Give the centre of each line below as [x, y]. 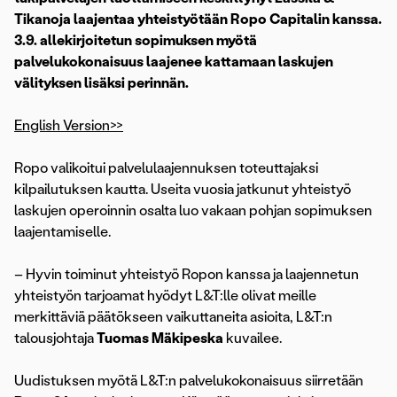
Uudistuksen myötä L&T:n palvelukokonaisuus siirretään [189, 381]
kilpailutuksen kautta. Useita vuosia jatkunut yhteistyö [183, 190]
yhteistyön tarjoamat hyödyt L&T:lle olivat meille [165, 296]
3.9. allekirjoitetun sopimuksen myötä [136, 41]
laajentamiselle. [62, 232]
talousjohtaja [55, 339]
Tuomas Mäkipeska [160, 339]
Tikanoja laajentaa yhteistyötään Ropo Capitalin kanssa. [198, 19]
